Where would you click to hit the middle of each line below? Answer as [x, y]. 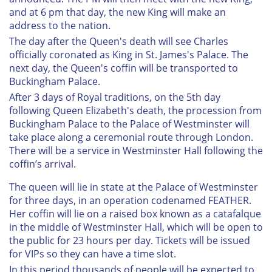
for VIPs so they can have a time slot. [93, 254]
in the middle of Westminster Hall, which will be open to [136, 227]
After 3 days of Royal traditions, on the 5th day [115, 97]
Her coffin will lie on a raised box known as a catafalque [135, 214]
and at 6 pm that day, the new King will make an [117, 12]
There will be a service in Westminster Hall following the [136, 151]
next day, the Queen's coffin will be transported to [124, 68]
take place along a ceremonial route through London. [131, 138]
